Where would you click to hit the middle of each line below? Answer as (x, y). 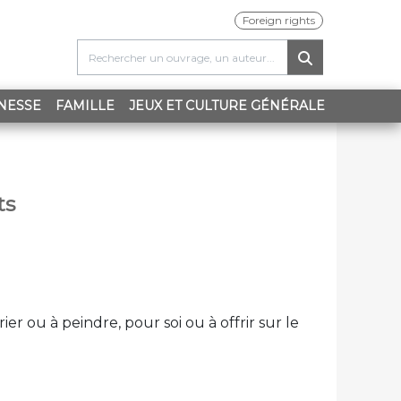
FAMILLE (85, 106)
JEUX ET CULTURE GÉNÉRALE (226, 106)
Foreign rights (279, 20)
